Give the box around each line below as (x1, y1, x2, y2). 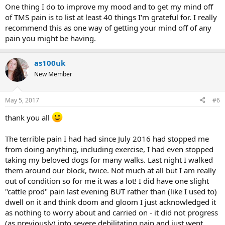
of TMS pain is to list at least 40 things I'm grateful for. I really (5, 12, 217, 22)
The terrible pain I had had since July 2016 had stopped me (5, 133, 209, 144)
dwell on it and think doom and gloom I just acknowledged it (5, 196, 216, 207)
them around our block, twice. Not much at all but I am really (5, 165, 216, 175)
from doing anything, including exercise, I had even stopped (5, 144, 213, 154)
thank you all (5, 112, 52, 123)
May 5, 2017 (5, 95, 39, 104)
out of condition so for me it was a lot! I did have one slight (5, 175, 209, 186)
